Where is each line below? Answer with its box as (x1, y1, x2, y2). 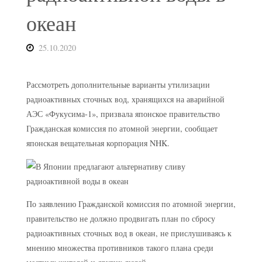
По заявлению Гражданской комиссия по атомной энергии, (26, 198, 236, 210)
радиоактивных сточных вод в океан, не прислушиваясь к (26, 227, 232, 239)
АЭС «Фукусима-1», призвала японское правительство (26, 108, 220, 120)
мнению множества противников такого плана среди (26, 242, 213, 254)
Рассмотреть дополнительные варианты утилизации (26, 79, 210, 91)
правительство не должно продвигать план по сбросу (26, 213, 215, 225)
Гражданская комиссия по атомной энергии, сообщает (26, 123, 218, 135)
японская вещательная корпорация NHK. (26, 137, 170, 149)
